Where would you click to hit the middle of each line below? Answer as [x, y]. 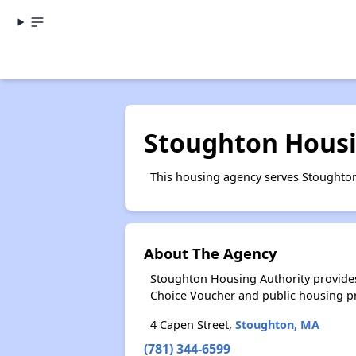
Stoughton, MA [277, 325]
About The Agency [210, 253]
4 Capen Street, [192, 325]
